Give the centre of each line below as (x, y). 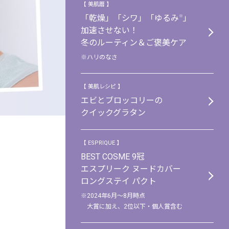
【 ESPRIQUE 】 (101, 143)
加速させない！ (109, 30)
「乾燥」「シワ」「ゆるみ (130, 18)
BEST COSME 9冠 (113, 156)
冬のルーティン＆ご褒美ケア (134, 42)
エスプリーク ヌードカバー (131, 169)
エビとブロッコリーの (122, 100)
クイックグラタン (113, 112)
